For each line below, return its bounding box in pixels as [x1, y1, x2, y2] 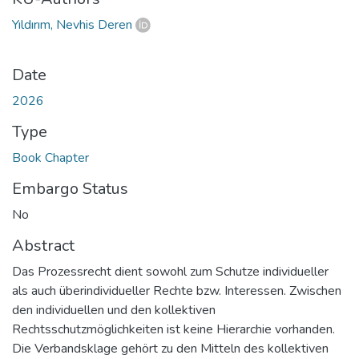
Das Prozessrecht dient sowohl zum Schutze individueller [12, 262, 329, 280]
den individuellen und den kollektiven [12, 301, 216, 319]
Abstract [12, 234, 75, 256]
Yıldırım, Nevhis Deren [12, 15, 132, 34]
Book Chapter [12, 148, 89, 167]
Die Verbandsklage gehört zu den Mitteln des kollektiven [12, 339, 329, 357]
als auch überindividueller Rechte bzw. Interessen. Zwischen [12, 281, 341, 300]
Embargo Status [12, 177, 128, 200]
